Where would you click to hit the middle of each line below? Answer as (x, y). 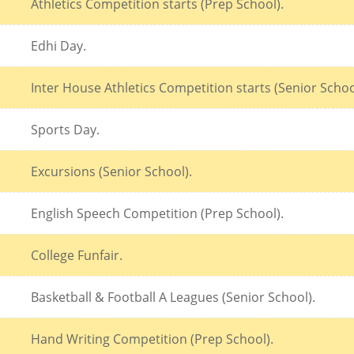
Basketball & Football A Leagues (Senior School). (173, 297)
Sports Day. (65, 129)
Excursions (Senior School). (111, 171)
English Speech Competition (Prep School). (157, 213)
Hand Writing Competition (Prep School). (152, 339)
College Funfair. (77, 255)
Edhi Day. (58, 45)
